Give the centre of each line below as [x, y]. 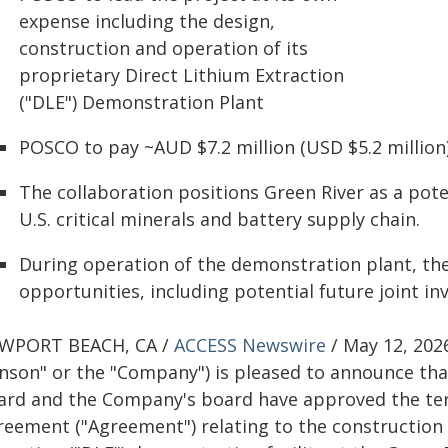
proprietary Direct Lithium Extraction [181, 75]
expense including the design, [147, 21]
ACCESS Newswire [250, 345]
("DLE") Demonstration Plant [141, 102]
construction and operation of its [163, 48]
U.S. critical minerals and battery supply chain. [219, 219]
